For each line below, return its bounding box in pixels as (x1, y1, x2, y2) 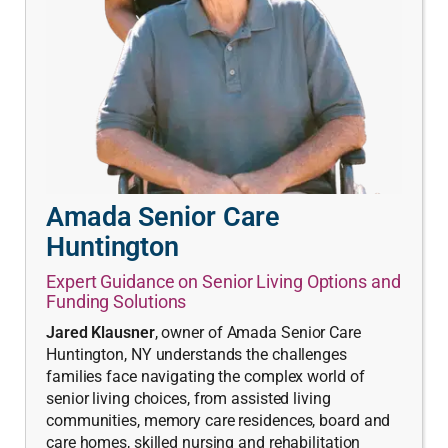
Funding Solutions (46, 291, 187, 312)
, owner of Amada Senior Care (154, 322, 361, 342)
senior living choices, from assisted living (46, 388, 331, 408)
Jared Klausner (46, 322, 155, 342)
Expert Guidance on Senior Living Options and (46, 271, 401, 292)
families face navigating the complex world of (46, 366, 365, 386)
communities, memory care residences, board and (46, 410, 391, 430)
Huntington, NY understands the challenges (46, 344, 347, 364)
